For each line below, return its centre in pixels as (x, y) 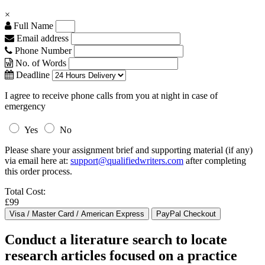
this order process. (38, 171)
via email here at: (38, 161)
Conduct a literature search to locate (116, 239)
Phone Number (43, 51)
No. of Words (41, 63)
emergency (25, 106)
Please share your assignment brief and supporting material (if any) (129, 150)
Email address (41, 38)
